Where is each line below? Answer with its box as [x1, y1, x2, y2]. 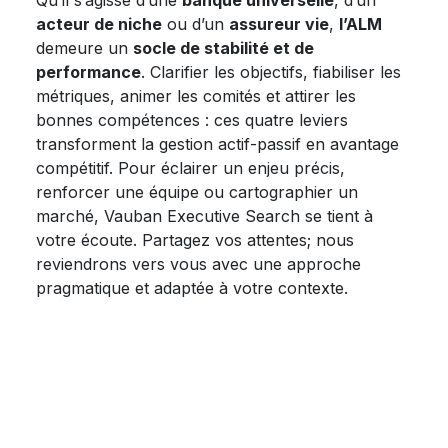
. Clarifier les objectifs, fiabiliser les [141, 62, 401, 82]
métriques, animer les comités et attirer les [36, 86, 356, 106]
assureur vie [229, 14, 329, 34]
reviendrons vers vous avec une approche [36, 254, 361, 274]
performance [36, 62, 141, 82]
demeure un [36, 38, 133, 58]
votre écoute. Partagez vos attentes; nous [36, 230, 354, 250]
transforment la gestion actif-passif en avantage [36, 134, 399, 154]
